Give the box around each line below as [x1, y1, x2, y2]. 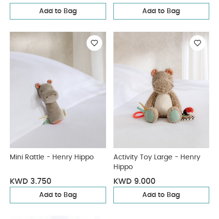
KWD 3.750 [10, 177, 51, 185]
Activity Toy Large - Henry [113, 154, 180, 161]
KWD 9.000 [113, 177, 155, 185]
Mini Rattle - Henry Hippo [10, 154, 94, 161]
